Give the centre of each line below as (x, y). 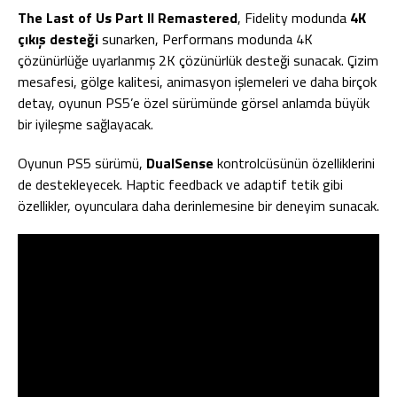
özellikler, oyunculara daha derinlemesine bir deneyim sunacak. (198, 206)
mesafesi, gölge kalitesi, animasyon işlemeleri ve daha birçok (197, 82)
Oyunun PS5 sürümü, (82, 163)
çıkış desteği (58, 39)
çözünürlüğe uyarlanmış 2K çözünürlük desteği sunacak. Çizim (198, 60)
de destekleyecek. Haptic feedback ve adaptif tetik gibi (180, 184)
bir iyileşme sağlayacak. (86, 124)
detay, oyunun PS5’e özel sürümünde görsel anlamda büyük (194, 103)
